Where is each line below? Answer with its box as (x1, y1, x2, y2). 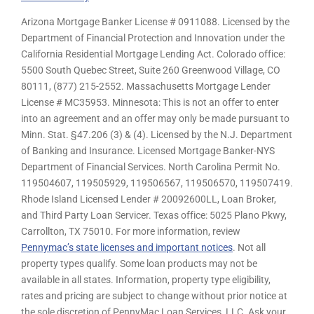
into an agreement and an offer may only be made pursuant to (21, 113, 289, 125)
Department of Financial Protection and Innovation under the (21, 32, 285, 44)
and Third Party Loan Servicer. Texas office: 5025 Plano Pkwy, (21, 210, 287, 221)
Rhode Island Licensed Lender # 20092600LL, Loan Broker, (21, 193, 276, 205)
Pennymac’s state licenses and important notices (21, 242, 233, 254)
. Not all (233, 242, 266, 254)
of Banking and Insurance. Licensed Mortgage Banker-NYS (21, 145, 275, 157)
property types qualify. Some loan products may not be (21, 258, 257, 270)
